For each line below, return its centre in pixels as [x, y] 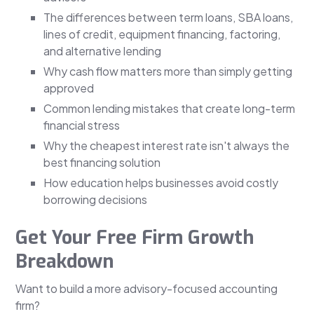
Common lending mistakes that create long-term [170, 109]
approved [69, 88]
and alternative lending [103, 51]
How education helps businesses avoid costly [161, 183]
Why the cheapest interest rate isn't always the [167, 146]
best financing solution [102, 163]
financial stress [82, 125]
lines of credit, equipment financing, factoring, [162, 34]
